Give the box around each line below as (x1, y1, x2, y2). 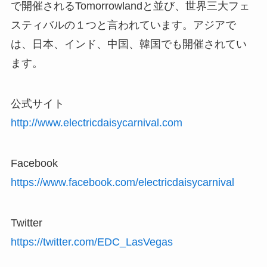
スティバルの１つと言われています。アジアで (10, 19, 236, 32)
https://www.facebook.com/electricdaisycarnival (10, 176, 234, 188)
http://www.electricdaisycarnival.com (10, 117, 182, 129)
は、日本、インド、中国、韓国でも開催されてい (10, 38, 247, 51)
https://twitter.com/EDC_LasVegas (10, 235, 173, 248)
